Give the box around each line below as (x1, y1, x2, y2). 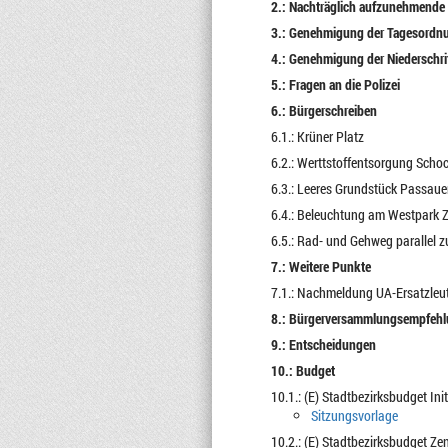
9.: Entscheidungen (270, 335, 376, 354)
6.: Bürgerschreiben (270, 101, 377, 120)
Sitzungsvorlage (310, 406, 398, 425)
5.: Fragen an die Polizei (270, 75, 400, 94)
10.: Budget (270, 361, 335, 380)
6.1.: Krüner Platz (270, 127, 364, 146)
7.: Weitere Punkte (270, 257, 371, 276)
